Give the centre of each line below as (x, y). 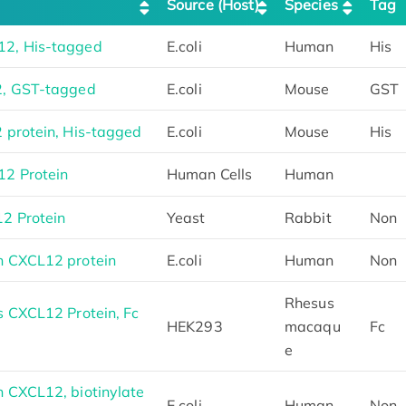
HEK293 (195, 326)
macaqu (313, 326)
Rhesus (309, 302)
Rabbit (308, 217)
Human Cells (210, 174)
